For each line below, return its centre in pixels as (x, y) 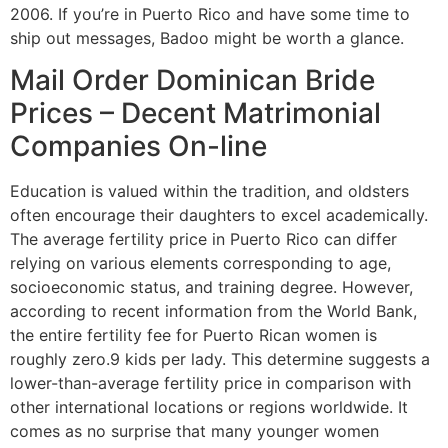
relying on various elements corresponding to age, (200, 263)
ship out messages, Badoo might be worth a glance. (207, 37)
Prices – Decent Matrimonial (195, 113)
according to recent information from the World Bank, (213, 311)
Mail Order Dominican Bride (192, 80)
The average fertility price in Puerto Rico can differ (203, 239)
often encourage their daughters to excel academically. (219, 215)
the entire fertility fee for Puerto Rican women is (193, 335)
